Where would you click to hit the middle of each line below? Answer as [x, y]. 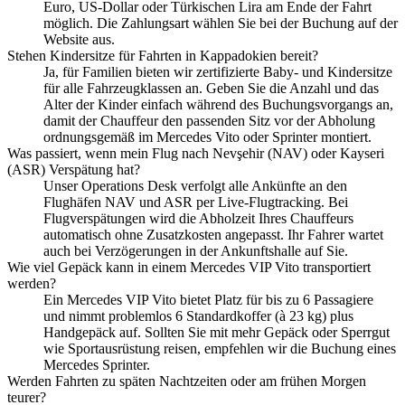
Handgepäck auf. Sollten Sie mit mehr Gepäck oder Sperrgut [217, 332]
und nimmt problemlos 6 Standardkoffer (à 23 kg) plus [198, 316]
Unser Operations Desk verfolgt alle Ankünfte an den [195, 185]
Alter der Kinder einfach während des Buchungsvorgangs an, [218, 104]
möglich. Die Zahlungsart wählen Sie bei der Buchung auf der [221, 23]
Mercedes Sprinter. [97, 364]
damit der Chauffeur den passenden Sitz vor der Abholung [209, 120]
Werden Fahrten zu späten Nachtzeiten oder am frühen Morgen [187, 381]
